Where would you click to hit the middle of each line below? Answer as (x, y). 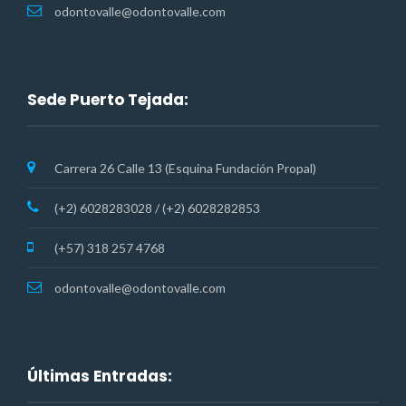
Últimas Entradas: (100, 376)
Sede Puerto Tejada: (108, 99)
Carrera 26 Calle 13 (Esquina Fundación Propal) (185, 168)
